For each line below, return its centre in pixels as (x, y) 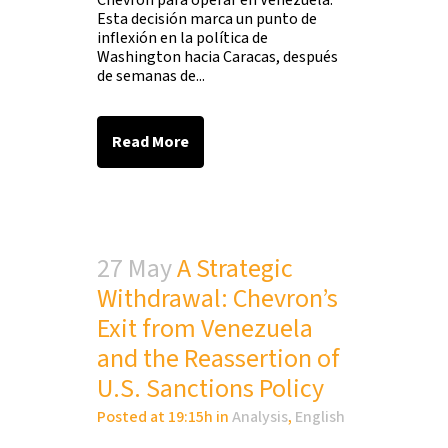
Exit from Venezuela (205, 328)
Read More (150, 142)
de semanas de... (151, 76)
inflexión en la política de (182, 38)
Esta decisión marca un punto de (207, 19)
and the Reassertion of (218, 358)
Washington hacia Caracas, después (217, 57)
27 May (134, 268)
